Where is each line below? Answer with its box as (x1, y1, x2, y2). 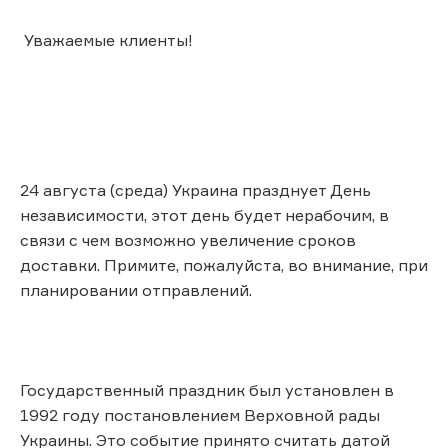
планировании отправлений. (20, 279, 252, 300)
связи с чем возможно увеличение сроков (20, 229, 356, 250)
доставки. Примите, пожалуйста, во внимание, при (20, 254, 428, 275)
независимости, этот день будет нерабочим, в (20, 204, 389, 225)
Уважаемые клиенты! (20, 29, 193, 50)
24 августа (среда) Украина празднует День (20, 179, 371, 200)
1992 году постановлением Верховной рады (20, 404, 380, 425)
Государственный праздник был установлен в (20, 379, 394, 400)
